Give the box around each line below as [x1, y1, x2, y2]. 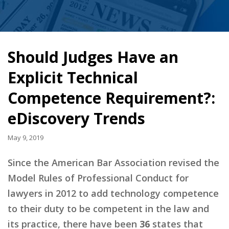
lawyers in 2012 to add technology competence [8, 187, 219, 199]
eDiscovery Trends [8, 108, 145, 129]
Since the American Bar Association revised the [8, 156, 219, 169]
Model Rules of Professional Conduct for [8, 171, 189, 184]
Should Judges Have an [8, 47, 178, 67]
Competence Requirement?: [8, 87, 215, 108]
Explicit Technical [8, 67, 138, 88]
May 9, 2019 [8, 132, 43, 142]
